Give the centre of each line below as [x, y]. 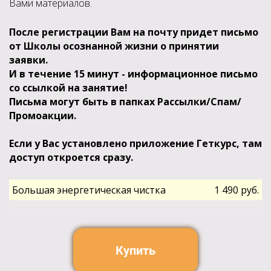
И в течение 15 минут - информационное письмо [133, 74]
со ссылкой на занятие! [68, 88]
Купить [135, 250]
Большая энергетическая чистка [89, 190]
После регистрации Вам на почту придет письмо [134, 32]
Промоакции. [44, 116]
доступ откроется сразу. [71, 157]
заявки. [30, 60]
